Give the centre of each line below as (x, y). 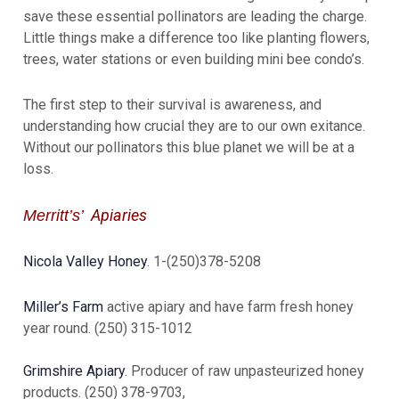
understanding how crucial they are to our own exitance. (196, 126)
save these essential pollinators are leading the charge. (195, 17)
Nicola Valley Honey (85, 262)
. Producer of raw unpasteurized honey (244, 371)
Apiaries (117, 216)
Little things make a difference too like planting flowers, (196, 38)
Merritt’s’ (55, 216)
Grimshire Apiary (74, 371)
